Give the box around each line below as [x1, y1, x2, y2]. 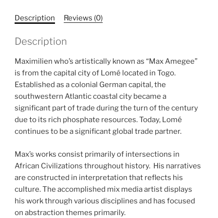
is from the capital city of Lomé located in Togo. [15, 69, 177, 78]
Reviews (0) [64, 13, 103, 22]
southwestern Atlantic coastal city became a [15, 92, 166, 101]
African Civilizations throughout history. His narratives [15, 161, 201, 170]
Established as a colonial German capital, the [15, 80, 166, 90]
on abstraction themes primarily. [15, 208, 126, 217]
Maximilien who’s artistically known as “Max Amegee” [15, 57, 198, 66]
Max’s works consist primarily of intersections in [15, 149, 180, 159]
